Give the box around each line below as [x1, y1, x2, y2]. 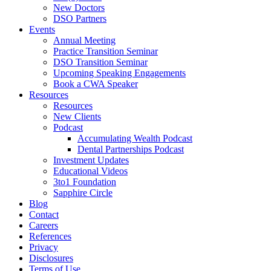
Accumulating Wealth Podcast [77, 132, 192, 143]
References [29, 230, 71, 241]
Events [29, 24, 55, 34]
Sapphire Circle [53, 187, 113, 198]
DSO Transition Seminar [53, 56, 148, 67]
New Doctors [53, 2, 105, 13]
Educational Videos [53, 165, 128, 176]
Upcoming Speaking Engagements [53, 67, 186, 78]
